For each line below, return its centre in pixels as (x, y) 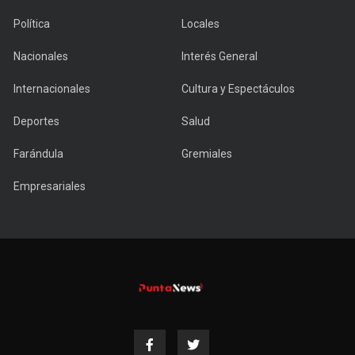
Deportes (36, 122)
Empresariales (50, 187)
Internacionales (52, 89)
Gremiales (207, 154)
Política (32, 24)
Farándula (38, 154)
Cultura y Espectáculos (238, 89)
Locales (200, 24)
